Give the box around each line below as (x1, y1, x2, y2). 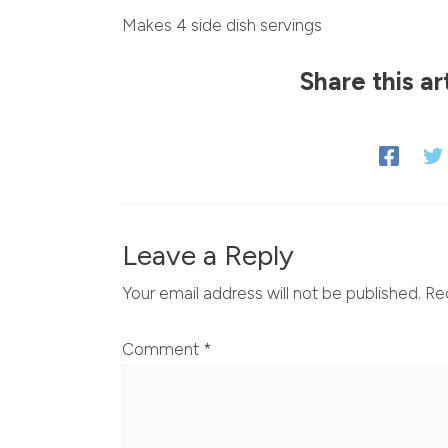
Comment (122, 338, 203, 359)
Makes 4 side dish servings (122, 15, 322, 36)
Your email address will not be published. (122, 283, 421, 304)
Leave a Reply (122, 238, 294, 273)
